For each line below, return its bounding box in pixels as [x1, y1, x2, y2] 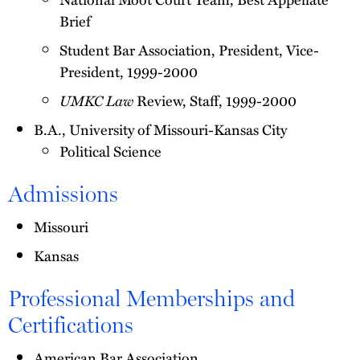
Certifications [8, 311, 133, 339]
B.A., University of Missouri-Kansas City [34, 118, 287, 141]
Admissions [8, 180, 118, 208]
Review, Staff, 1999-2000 [137, 89, 297, 112]
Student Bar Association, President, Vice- [59, 39, 319, 61]
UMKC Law [59, 89, 137, 112]
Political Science [59, 140, 162, 162]
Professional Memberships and [8, 284, 295, 313]
